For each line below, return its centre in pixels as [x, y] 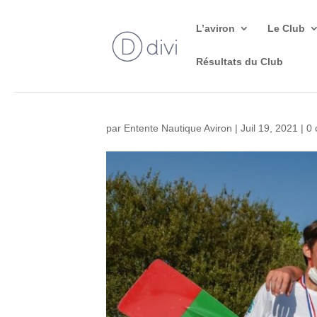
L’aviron [216, 28]
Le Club [287, 28]
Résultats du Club [240, 62]
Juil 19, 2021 [270, 128]
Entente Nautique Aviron [178, 128]
